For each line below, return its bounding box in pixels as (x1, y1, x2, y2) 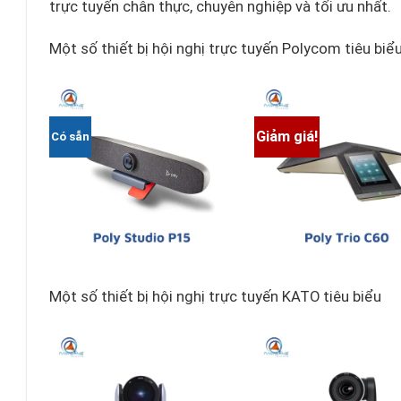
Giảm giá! (256, 127, 319, 145)
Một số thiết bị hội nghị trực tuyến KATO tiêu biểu (48, 288, 381, 306)
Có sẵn (50, 129, 90, 143)
